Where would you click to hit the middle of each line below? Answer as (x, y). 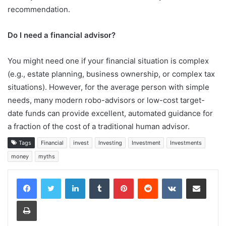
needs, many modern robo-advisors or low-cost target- (106, 100)
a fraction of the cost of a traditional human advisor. (99, 126)
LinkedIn (98, 178)
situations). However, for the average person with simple (108, 87)
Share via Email (214, 178)
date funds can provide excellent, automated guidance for (110, 113)
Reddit (167, 178)
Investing (110, 143)
